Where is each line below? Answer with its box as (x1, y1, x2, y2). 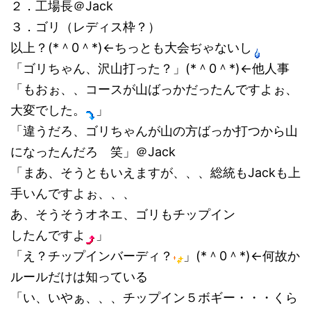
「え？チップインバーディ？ (10, 249, 173, 263)
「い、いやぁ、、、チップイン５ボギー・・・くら (10, 290, 298, 305)
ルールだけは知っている (10, 269, 148, 284)
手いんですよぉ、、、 (10, 186, 135, 201)
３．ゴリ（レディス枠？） (10, 19, 160, 34)
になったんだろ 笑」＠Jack (10, 144, 176, 159)
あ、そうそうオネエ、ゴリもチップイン (10, 207, 235, 221)
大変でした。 (10, 103, 85, 117)
